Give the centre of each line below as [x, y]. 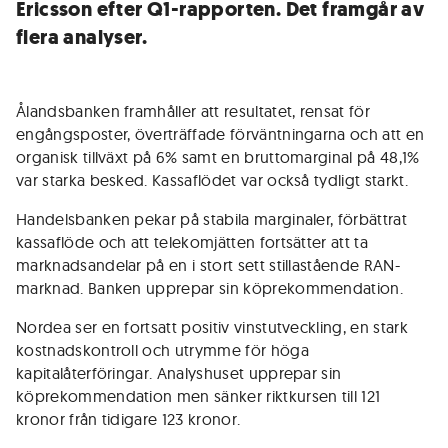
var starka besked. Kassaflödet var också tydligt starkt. [212, 180]
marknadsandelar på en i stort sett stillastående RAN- [208, 265]
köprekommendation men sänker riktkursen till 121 [198, 396]
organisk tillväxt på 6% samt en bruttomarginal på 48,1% [218, 157]
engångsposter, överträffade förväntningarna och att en [220, 134]
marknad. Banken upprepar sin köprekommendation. [210, 288]
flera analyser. [82, 37]
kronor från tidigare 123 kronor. [128, 419]
